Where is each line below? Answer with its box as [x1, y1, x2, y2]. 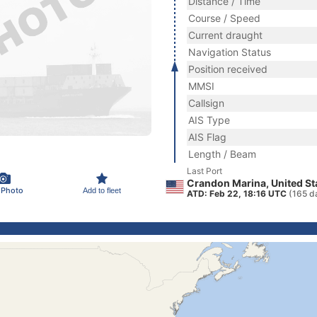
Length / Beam [188, 148, 256, 160]
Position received [188, 63, 267, 75]
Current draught [188, 29, 263, 41]
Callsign [188, 97, 224, 109]
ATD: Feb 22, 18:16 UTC [187, 188, 289, 199]
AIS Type [188, 114, 230, 126]
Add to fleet [83, 185, 121, 195]
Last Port [187, 166, 222, 176]
